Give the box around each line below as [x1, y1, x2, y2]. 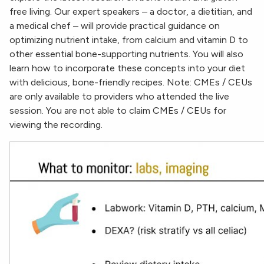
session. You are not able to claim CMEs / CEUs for [9, 105, 226, 117]
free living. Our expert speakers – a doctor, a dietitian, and [9, 6, 252, 18]
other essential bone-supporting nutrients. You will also [9, 48, 243, 60]
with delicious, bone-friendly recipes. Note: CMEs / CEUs [9, 77, 252, 88]
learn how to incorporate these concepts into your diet [9, 62, 245, 74]
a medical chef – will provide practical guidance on [9, 20, 220, 32]
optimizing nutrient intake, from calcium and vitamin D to [9, 34, 248, 46]
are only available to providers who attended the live [9, 91, 229, 103]
